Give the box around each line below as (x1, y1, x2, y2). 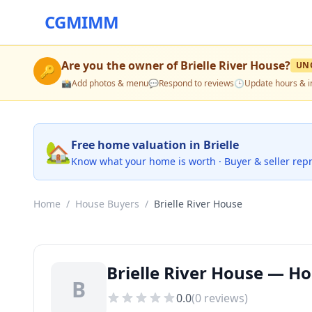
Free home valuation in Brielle (71, 137, 239, 153)
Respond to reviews (159, 77, 234, 89)
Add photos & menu (72, 77, 148, 89)
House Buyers (75, 197, 139, 210)
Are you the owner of (61, 58, 180, 73)
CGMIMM (45, 10, 119, 33)
